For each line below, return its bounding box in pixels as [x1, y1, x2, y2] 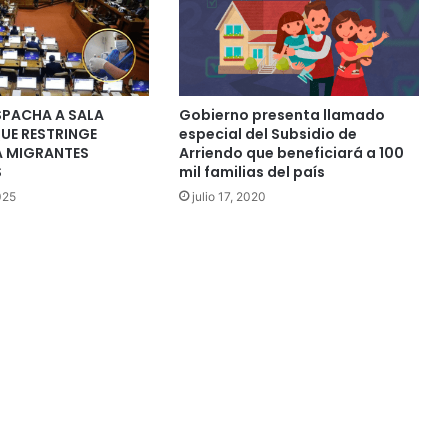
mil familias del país [178, 161, 325, 182]
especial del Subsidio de [178, 123, 357, 144]
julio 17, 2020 [191, 188, 266, 204]
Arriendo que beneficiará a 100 [178, 142, 404, 163]
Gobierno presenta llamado [178, 104, 385, 125]
